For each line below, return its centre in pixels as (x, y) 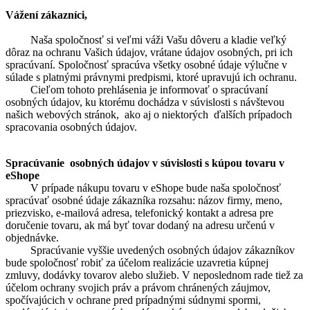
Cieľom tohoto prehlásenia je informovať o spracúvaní (137, 90)
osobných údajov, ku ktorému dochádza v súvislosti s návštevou (145, 102)
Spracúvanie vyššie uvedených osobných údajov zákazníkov (150, 250)
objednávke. (32, 238)
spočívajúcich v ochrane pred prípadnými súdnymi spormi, (133, 300)
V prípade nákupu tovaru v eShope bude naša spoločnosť (145, 188)
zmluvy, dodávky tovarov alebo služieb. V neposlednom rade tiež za (154, 275)
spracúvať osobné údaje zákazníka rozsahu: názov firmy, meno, (144, 200)
